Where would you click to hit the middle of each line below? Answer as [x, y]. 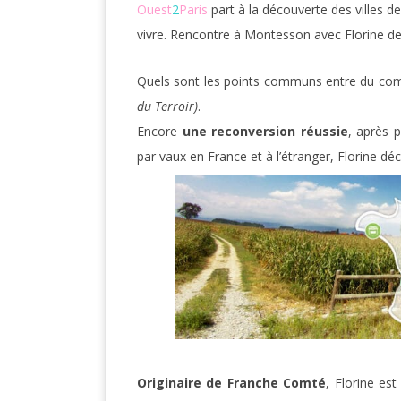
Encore [160, 131]
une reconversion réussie [265, 131]
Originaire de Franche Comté [232, 383]
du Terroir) [167, 106]
